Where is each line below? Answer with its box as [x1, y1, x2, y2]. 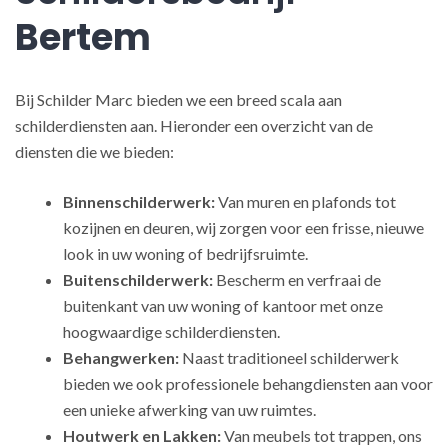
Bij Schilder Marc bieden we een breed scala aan [15, 90, 342, 109]
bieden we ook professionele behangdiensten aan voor [63, 374, 433, 393]
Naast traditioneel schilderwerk [179, 348, 399, 367]
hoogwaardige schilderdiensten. [63, 322, 280, 341]
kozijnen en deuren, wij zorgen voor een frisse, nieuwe [63, 218, 424, 237]
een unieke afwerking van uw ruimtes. [63, 400, 316, 419]
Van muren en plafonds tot [215, 192, 396, 211]
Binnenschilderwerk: [63, 192, 215, 211]
